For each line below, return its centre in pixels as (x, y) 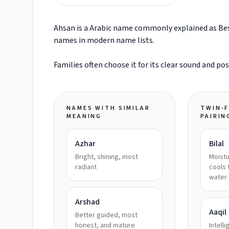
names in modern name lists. (104, 40)
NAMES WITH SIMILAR (108, 108)
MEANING (84, 116)
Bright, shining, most (107, 157)
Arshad (87, 202)
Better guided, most (106, 215)
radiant (86, 167)
